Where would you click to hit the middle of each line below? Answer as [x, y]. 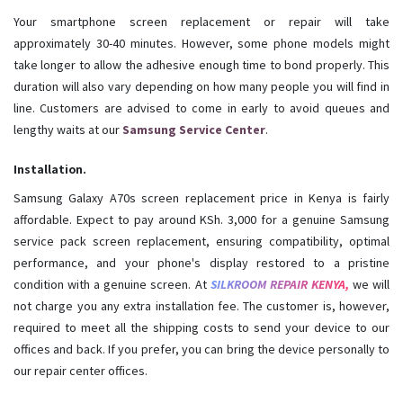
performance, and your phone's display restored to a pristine [201, 263]
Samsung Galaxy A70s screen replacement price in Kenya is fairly [201, 198]
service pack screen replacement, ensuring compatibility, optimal [201, 242]
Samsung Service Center [194, 130]
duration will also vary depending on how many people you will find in [201, 87]
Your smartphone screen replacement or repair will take [201, 22]
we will [369, 285]
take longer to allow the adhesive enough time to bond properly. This [201, 65]
